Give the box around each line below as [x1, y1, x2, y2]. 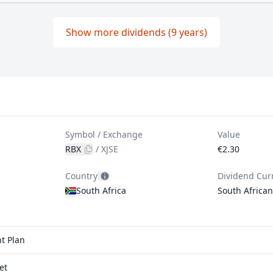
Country [65, 170, 98, 182]
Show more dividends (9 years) [66, 26, 207, 39]
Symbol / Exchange [65, 129, 143, 140]
